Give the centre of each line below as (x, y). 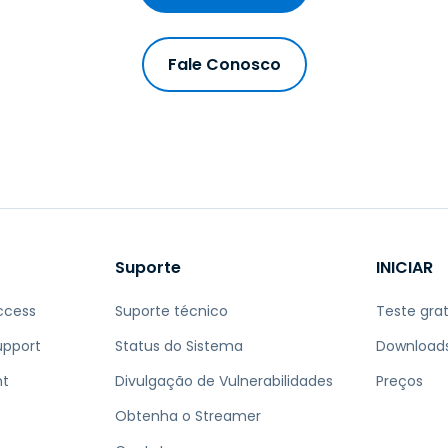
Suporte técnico (171, 310)
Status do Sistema (178, 345)
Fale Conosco (224, 64)
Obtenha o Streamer (187, 415)
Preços (400, 380)
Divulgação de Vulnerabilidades (223, 380)
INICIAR (405, 267)
